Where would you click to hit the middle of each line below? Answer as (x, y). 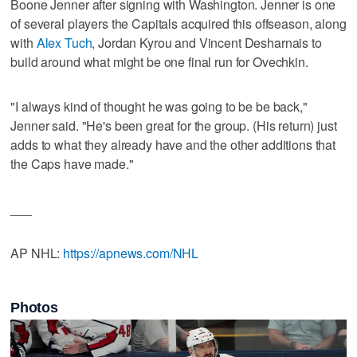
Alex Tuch (64, 42)
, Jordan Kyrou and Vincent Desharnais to (207, 42)
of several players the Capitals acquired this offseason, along (178, 23)
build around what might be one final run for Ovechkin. (159, 61)
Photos (34, 307)
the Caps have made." (72, 163)
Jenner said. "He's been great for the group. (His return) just (174, 125)
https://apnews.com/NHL (131, 253)
